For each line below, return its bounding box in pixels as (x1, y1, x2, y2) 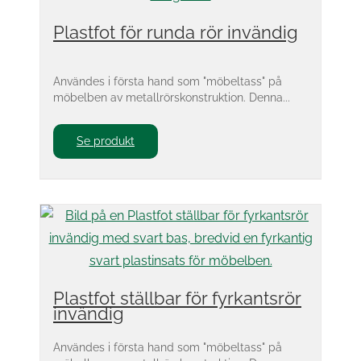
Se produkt (77, 135, 135, 147)
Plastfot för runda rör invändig (53, 22, 298, 43)
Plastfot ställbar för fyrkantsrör (53, 288, 301, 309)
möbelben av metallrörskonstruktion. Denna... (53, 90, 290, 104)
